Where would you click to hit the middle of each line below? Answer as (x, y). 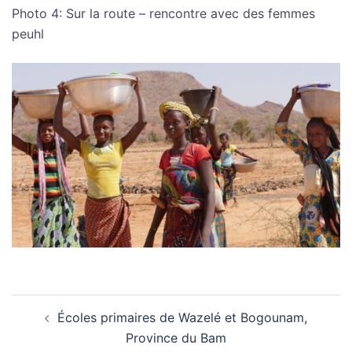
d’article (48, 327)
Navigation (60, 305)
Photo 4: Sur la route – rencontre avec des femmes (163, 14)
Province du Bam (176, 338)
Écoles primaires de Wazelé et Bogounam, (182, 318)
